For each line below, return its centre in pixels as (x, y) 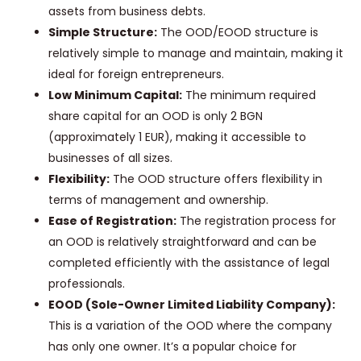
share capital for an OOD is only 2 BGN (156, 116)
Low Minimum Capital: (115, 95)
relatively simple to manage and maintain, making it (196, 54)
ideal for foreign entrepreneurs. (136, 75)
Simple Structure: (103, 33)
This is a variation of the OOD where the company (190, 326)
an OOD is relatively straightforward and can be (183, 242)
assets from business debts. (127, 12)
